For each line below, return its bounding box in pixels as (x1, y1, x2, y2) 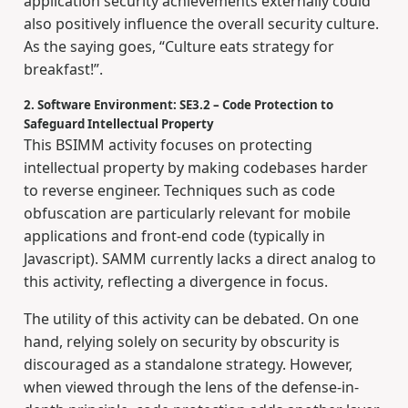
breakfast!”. (23, 59, 103, 80)
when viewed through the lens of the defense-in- (23, 377, 359, 398)
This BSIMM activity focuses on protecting (23, 135, 312, 156)
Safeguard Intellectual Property (23, 116, 214, 133)
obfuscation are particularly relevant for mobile (23, 203, 351, 224)
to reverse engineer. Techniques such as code (23, 180, 335, 201)
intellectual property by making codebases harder (23, 158, 368, 178)
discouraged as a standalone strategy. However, (23, 354, 352, 375)
